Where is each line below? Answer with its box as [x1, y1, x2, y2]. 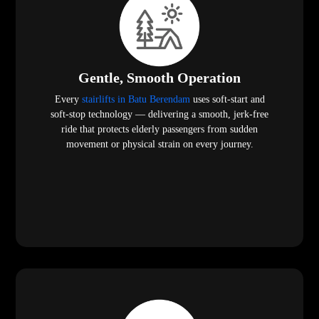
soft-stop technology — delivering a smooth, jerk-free [51, 109, 268, 120]
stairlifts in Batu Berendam [81, 94, 190, 105]
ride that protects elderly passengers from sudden [61, 124, 258, 135]
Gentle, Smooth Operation [78, 70, 241, 86]
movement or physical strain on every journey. [66, 139, 253, 150]
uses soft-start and [189, 94, 265, 105]
